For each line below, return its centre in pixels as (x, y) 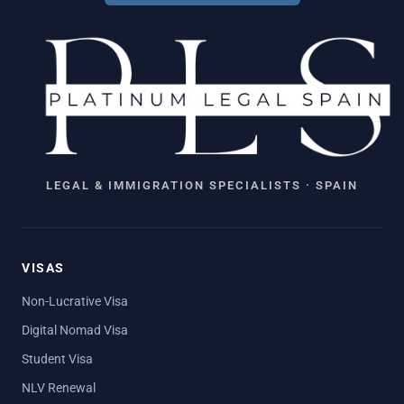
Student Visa (57, 359)
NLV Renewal (59, 388)
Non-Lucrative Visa (75, 301)
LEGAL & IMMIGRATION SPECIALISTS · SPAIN (202, 185)
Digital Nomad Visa (75, 330)
